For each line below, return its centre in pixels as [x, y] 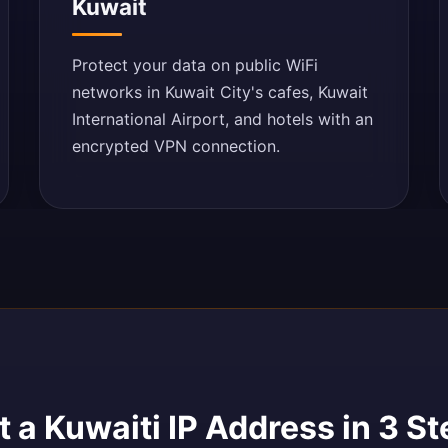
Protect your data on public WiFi [195, 65]
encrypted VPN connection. [176, 146]
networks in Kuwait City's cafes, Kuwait [220, 92]
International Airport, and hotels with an [223, 119]
